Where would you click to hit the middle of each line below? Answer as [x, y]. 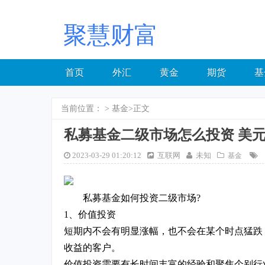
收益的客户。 [92, 248]
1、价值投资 [90, 215]
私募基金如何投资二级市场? [142, 198]
